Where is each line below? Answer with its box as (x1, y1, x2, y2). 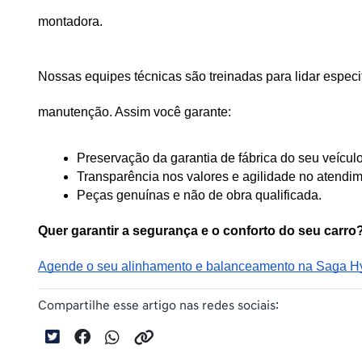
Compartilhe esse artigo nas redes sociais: (38, 297, 279, 314)
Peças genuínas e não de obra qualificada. (77, 188, 322, 203)
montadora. (38, 14, 106, 28)
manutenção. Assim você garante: (38, 104, 231, 119)
